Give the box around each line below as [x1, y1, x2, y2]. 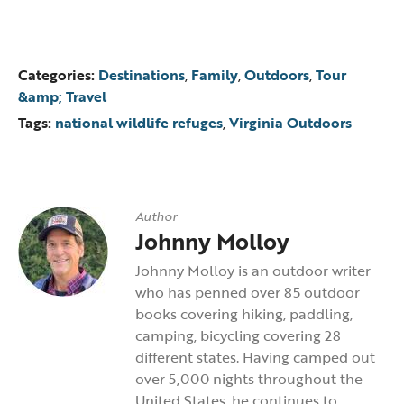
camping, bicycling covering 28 [135, 325, 341, 346]
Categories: [18, 64, 95, 86]
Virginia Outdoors [229, 112, 352, 133]
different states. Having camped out [135, 346, 375, 368]
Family [191, 64, 238, 86]
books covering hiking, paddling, [135, 303, 353, 325]
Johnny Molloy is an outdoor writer [135, 260, 371, 281]
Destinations [98, 64, 185, 86]
